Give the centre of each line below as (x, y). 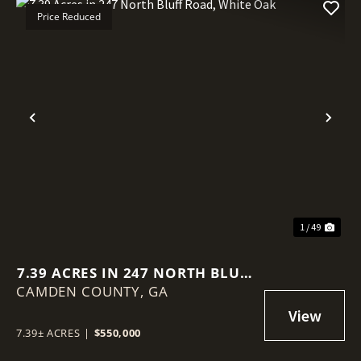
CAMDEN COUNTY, (82, 291)
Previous (66, 131)
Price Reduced (69, 16)
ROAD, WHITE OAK (136, 291)
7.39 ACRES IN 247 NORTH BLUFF (136, 272)
